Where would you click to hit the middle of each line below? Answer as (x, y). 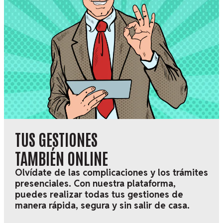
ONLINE (86, 158)
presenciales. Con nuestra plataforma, (95, 184)
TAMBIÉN (39, 158)
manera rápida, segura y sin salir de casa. (102, 206)
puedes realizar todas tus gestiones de (99, 195)
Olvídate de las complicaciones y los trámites (111, 173)
